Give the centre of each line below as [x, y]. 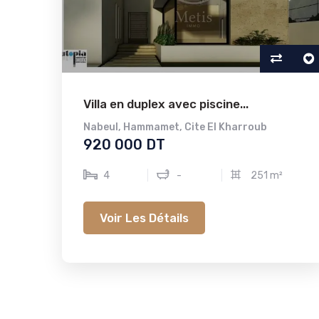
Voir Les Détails [144, 218]
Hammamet [151, 127]
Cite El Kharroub [226, 127]
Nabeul [101, 127]
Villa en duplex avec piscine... [166, 104]
